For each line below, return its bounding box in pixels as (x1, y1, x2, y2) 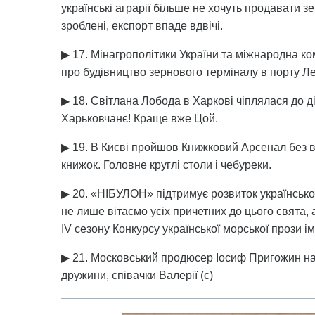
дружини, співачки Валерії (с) (61, 269, 213, 281)
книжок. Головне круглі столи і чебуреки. (61, 159, 271, 171)
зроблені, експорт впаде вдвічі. (61, 20, 223, 32)
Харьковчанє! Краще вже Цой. (61, 112, 218, 124)
